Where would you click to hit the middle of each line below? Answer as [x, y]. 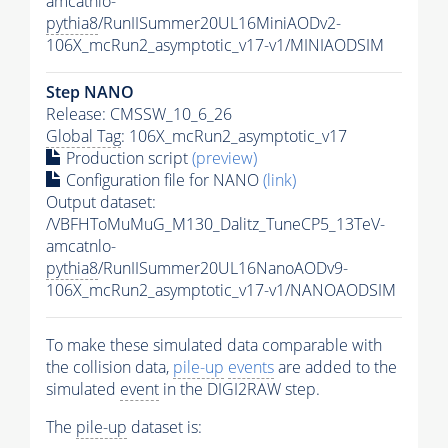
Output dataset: [101, 201]
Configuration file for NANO [162, 179]
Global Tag [83, 135]
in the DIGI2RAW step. [239, 388]
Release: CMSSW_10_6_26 [139, 113]
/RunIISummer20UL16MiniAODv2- [219, 22]
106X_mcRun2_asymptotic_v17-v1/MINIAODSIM [215, 44]
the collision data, [109, 366]
